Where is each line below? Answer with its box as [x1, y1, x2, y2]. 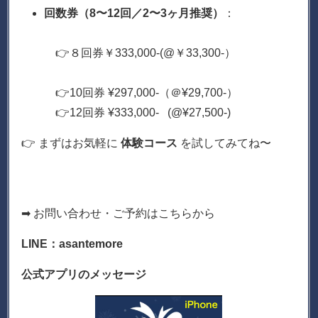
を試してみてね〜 [177, 136, 272, 149]
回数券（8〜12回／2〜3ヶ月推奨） [44, 6, 224, 19]
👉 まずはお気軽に [21, 136, 121, 149]
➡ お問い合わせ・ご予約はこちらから [21, 207, 216, 219]
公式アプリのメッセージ [21, 268, 147, 280]
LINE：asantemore [21, 237, 124, 250]
